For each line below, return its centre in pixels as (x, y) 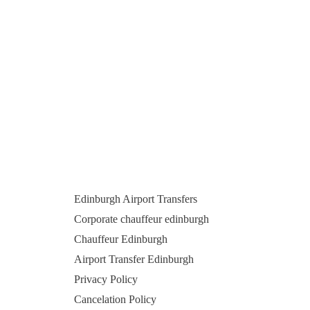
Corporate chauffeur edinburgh (141, 219)
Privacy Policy (106, 279)
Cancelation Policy (115, 299)
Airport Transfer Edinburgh (134, 259)
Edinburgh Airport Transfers (135, 199)
